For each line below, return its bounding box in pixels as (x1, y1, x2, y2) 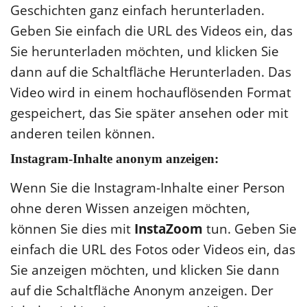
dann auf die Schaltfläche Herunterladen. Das (10, 62, 291, 81)
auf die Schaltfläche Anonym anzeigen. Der (10, 281, 273, 299)
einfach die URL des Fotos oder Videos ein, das (10, 240, 295, 258)
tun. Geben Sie (206, 219, 297, 238)
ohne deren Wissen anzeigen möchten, (10, 199, 250, 217)
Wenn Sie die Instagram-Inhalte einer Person (10, 178, 285, 197)
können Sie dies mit (10, 219, 134, 238)
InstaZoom (134, 219, 206, 238)
